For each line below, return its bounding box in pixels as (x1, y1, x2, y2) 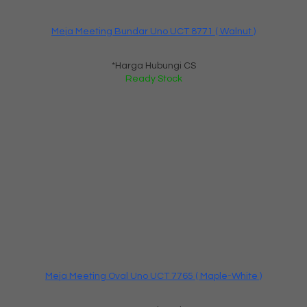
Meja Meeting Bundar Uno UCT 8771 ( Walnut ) (51, 26, 256, 36)
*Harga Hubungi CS (111, 60, 196, 71)
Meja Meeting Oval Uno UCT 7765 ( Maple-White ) (45, 271, 262, 281)
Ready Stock (125, 73, 182, 84)
